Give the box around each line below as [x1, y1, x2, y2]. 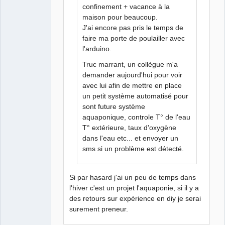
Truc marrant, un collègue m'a [82, 60, 178, 68]
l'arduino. [82, 44, 112, 53]
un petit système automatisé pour [82, 91, 189, 100]
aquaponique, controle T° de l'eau [82, 113, 191, 121]
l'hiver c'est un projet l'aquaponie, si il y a [69, 183, 199, 192]
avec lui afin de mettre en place [82, 81, 182, 89]
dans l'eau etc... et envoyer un [82, 134, 179, 142]
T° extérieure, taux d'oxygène [82, 123, 177, 132]
